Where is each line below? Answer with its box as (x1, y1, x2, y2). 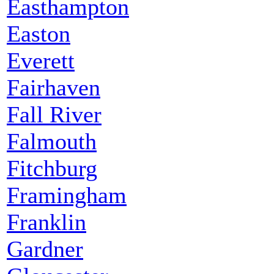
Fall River (7, 101, 102, 127)
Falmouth (7, 128, 97, 154)
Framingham (7, 182, 127, 208)
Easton (7, 20, 70, 46)
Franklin (7, 209, 86, 235)
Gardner (7, 235, 83, 262)
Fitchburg (7, 155, 97, 181)
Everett (7, 47, 75, 73)
